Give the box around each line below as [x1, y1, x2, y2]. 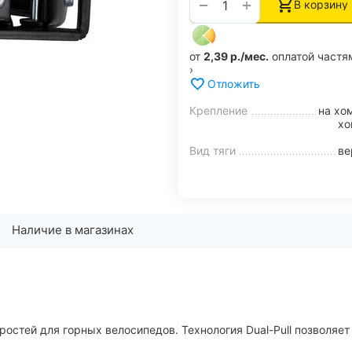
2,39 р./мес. [203, 49, 269, 63]
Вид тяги [189, 143, 236, 157]
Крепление [189, 103, 247, 117]
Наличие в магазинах [12, 222, 134, 238]
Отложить [207, 77, 260, 91]
